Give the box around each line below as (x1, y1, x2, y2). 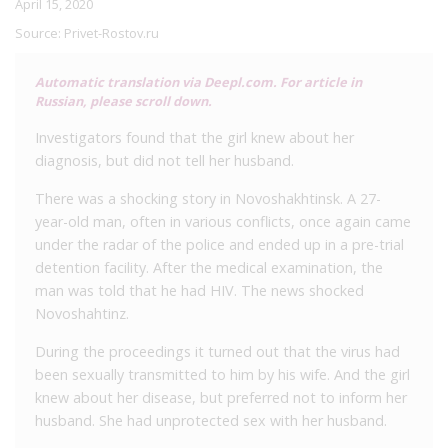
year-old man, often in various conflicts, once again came (35, 211, 411, 231)
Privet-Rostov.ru (64, 23, 159, 42)
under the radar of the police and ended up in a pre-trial (35, 234, 404, 254)
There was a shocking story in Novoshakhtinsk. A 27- (35, 188, 381, 208)
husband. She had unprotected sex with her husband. (35, 410, 387, 430)
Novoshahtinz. (35, 303, 129, 323)
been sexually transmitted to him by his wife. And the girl (35, 364, 410, 384)
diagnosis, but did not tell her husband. (35, 150, 294, 170)
